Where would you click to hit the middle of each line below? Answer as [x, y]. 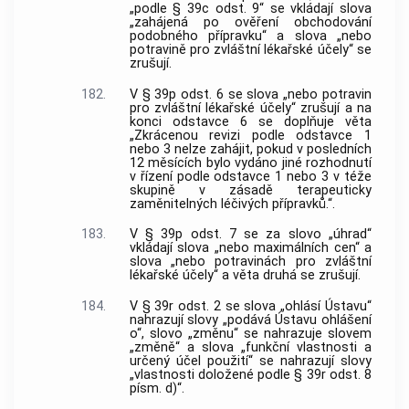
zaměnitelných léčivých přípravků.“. [232, 204]
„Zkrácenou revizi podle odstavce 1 [250, 135]
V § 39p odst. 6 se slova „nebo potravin [250, 94]
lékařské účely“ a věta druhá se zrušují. [245, 276]
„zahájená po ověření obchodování [250, 22]
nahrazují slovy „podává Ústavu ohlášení [250, 320]
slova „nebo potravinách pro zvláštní [250, 262]
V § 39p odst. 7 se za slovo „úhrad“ [250, 235]
